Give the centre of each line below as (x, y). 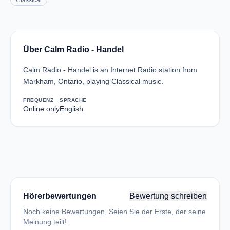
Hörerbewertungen (60, 196)
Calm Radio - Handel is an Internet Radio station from (110, 70)
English (71, 109)
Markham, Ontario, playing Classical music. (93, 81)
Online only (41, 109)
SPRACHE (73, 100)
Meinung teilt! (45, 222)
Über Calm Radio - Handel (73, 50)
